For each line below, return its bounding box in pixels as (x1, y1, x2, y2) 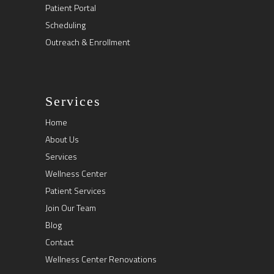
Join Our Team (45, 201, 96, 214)
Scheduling (45, 18, 86, 31)
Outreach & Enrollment (45, 35, 130, 48)
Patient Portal (45, 1, 96, 14)
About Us (45, 133, 79, 146)
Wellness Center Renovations (45, 253, 157, 265)
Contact (45, 235, 74, 248)
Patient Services (45, 184, 106, 197)
